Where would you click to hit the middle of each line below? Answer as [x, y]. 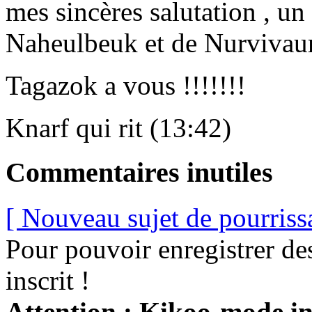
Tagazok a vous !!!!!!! [126, 85]
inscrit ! [48, 281]
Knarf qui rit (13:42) [118, 127]
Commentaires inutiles [139, 173]
